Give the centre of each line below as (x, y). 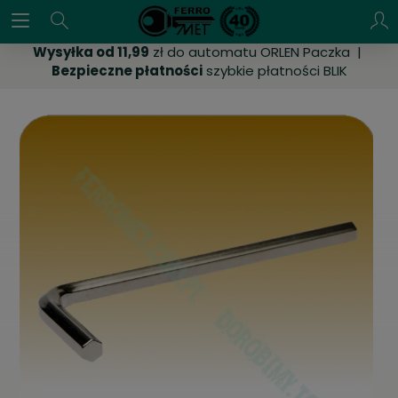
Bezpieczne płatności (127, 71)
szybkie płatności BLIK (275, 71)
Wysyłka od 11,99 (91, 52)
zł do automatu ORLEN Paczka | (257, 52)
